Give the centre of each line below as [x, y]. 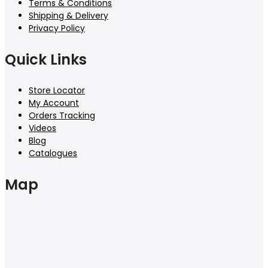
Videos [42, 128]
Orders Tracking [62, 115]
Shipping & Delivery [68, 15]
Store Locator [57, 90]
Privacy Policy [57, 28]
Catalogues [53, 153]
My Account [54, 103]
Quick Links [46, 59]
